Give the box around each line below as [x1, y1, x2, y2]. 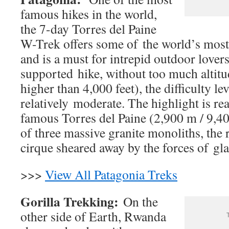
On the [123, 192, 158, 210]
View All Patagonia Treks [45, 165, 177, 183]
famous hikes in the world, [20, 5, 157, 22]
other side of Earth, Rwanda [20, 207, 166, 225]
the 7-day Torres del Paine [20, 19, 156, 37]
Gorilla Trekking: [20, 191, 123, 211]
